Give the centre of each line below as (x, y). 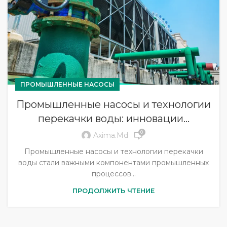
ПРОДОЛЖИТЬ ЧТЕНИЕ (113, 190)
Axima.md (110, 136)
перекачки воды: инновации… (113, 118)
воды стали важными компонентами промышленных (113, 162)
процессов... (113, 174)
